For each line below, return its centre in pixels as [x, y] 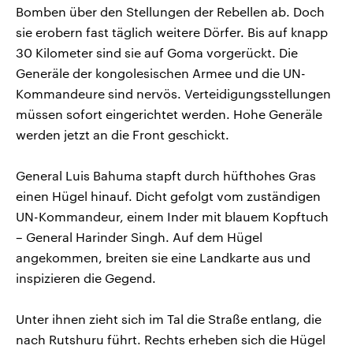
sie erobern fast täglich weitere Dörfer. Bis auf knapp [172, 32]
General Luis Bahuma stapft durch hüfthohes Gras [166, 175]
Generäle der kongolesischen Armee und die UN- [161, 72]
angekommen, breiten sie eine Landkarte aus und [163, 257]
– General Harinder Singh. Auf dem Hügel [139, 236]
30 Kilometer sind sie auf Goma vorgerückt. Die [157, 52]
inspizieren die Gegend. [86, 277]
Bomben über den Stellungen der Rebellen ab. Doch [170, 11]
